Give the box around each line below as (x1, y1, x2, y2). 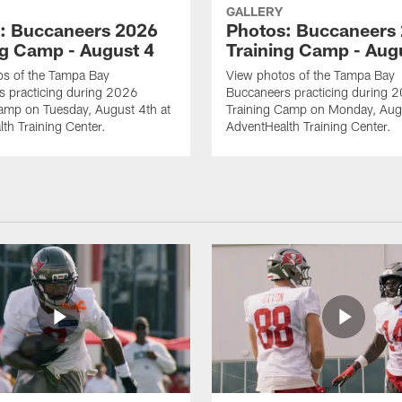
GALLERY (226, 4, 283, 20)
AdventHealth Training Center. (226, 118, 391, 135)
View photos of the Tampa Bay (226, 67, 395, 83)
